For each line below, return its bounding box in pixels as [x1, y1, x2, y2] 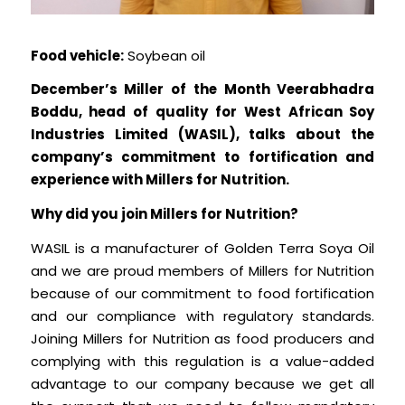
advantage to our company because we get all [30, 373, 375, 393]
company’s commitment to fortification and [30, 147, 375, 167]
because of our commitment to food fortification [30, 283, 375, 303]
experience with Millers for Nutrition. [30, 170, 289, 190]
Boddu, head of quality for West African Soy [30, 102, 375, 122]
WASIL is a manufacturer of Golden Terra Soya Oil [30, 238, 375, 258]
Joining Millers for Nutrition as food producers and [30, 328, 375, 348]
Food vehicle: [30, 45, 124, 65]
